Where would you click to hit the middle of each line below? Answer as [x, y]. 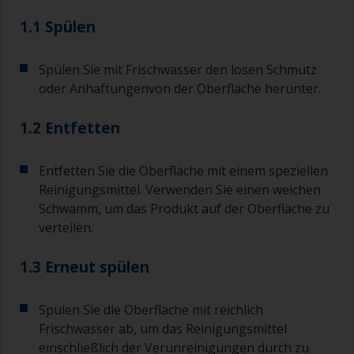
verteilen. [66, 228]
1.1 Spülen [58, 27]
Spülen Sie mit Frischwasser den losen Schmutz [178, 70]
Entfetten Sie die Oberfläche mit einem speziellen [183, 171]
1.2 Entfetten [70, 128]
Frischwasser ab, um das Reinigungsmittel [163, 329]
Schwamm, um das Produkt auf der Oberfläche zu [184, 209]
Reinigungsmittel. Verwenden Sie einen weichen [180, 190]
